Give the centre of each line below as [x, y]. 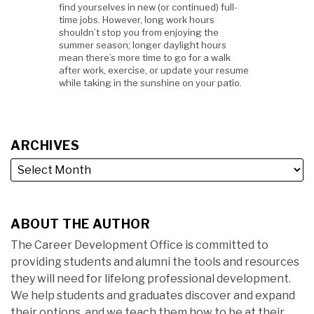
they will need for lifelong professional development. [151, 279]
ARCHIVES [45, 146]
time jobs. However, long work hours [137, 20]
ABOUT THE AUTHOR [80, 224]
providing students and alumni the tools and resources [155, 262]
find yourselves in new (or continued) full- [148, 7]
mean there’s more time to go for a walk [145, 58]
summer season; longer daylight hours [143, 45]
